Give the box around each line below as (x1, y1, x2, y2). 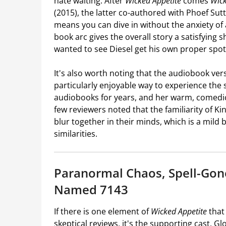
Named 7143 (54, 181, 128, 198)
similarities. (54, 128, 97, 140)
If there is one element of (54, 206, 151, 217)
